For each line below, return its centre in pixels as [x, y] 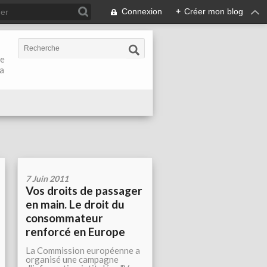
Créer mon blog [214, 11]
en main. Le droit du [75, 204]
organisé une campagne [72, 260]
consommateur [64, 218]
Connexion [142, 11]
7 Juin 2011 [47, 179]
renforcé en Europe [75, 232]
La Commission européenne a [83, 251]
